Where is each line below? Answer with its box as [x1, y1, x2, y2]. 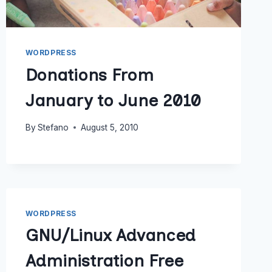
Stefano [37, 122, 69, 132]
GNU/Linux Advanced [25, 225, 195, 246]
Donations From [25, 64, 154, 85]
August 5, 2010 [80, 122, 138, 132]
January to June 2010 [25, 89, 201, 110]
